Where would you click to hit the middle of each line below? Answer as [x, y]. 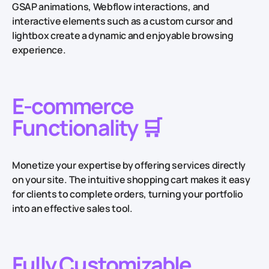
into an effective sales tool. [72, 209]
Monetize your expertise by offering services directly [129, 165]
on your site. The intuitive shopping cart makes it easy [131, 180]
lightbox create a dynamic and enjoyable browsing [123, 36]
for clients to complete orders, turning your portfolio [128, 194]
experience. [39, 50]
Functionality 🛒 [87, 128]
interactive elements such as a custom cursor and [122, 21]
